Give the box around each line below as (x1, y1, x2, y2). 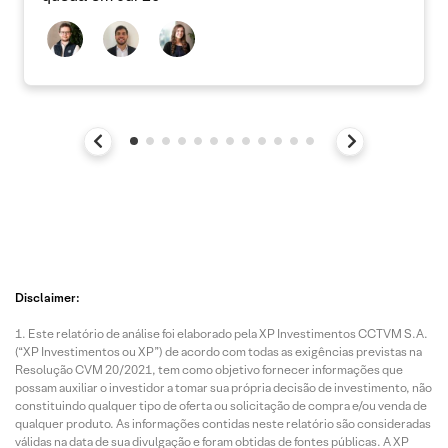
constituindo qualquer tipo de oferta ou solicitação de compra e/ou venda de (15, 397, 427, 413)
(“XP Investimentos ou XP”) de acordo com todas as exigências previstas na (15, 343, 422, 359)
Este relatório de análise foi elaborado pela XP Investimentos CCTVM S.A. (28, 325, 428, 341)
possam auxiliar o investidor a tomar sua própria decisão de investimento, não (15, 379, 432, 395)
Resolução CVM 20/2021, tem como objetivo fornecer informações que (15, 361, 403, 377)
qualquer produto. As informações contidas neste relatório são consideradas (15, 415, 431, 431)
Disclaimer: (15, 289, 80, 305)
